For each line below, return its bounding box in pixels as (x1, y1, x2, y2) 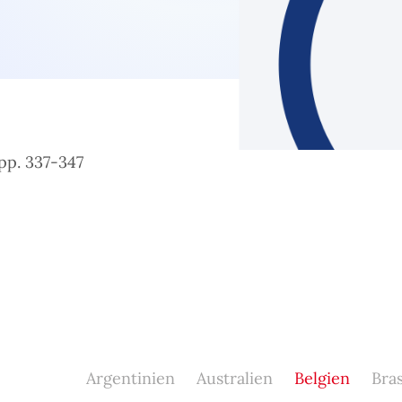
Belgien (293, 368, 350, 389)
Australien (196, 368, 273, 389)
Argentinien (85, 368, 175, 389)
